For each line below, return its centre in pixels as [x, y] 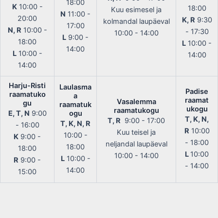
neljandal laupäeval [136, 144]
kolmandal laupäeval [136, 21]
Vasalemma [136, 101]
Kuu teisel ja [136, 132]
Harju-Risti [27, 85]
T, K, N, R [75, 123]
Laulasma [75, 87]
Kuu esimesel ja [136, 9]
